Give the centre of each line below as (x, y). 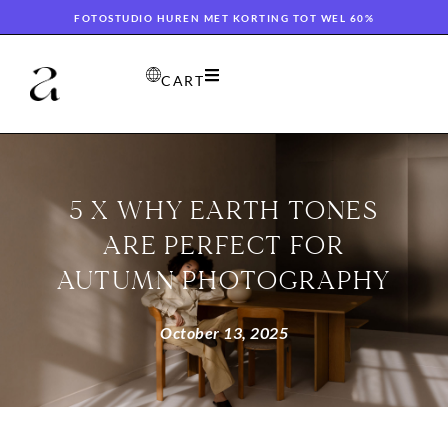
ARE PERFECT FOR (223, 245)
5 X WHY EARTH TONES (224, 210)
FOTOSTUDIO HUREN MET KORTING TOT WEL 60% (224, 18)
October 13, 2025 (224, 332)
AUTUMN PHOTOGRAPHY (224, 280)
